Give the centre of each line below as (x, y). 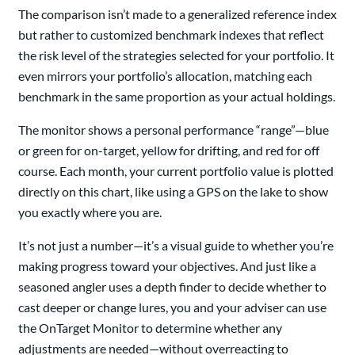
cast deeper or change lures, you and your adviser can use (172, 307)
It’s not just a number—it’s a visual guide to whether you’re (176, 246)
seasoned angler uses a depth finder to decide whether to (172, 287)
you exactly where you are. (90, 212)
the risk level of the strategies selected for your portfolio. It (176, 55)
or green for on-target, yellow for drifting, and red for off (169, 151)
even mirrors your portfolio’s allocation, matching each (165, 76)
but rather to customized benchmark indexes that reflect (171, 35)
